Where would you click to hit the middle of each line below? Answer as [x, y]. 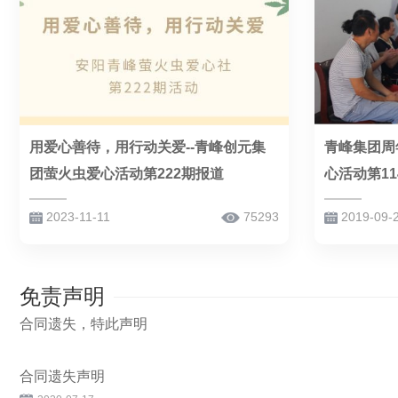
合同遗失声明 [62, 377]
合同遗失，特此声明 [84, 324]
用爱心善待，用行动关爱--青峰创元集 [147, 147]
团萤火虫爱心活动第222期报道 [127, 174]
